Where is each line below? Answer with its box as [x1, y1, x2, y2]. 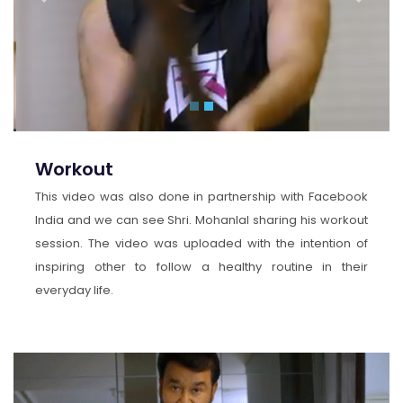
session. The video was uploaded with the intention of [35, 235, 368, 253]
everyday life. [35, 282, 113, 300]
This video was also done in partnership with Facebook [35, 188, 368, 206]
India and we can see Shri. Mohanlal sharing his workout [35, 211, 368, 229]
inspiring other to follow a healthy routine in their [35, 258, 368, 276]
